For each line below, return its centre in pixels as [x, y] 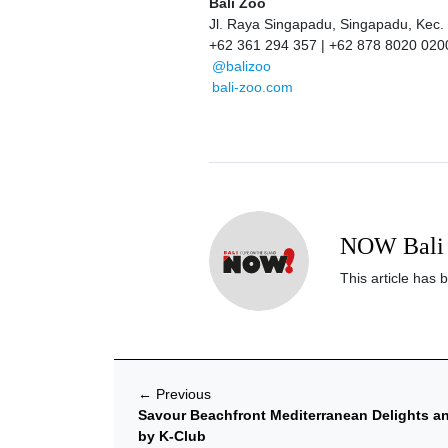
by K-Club [172, 435]
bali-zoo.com [252, 86]
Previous [181, 393]
